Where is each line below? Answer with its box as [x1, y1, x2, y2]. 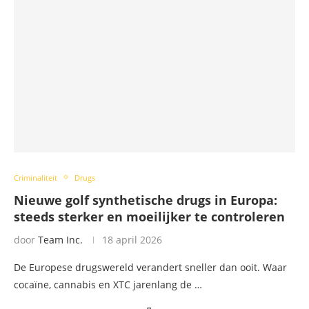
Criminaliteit [14, 172, 57, 183]
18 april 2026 [102, 232, 162, 246]
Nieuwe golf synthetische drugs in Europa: [14, 191, 277, 208]
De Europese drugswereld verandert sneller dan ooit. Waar [14, 260, 287, 274]
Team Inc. [38, 232, 83, 246]
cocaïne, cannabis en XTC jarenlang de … [14, 277, 202, 291]
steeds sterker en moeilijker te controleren [14, 208, 285, 225]
